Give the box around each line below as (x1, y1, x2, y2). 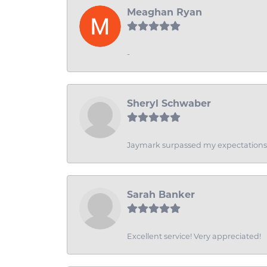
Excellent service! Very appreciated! (127, 232, 261, 241)
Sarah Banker (127, 189, 195, 201)
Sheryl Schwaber (127, 98, 211, 110)
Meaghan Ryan (127, 7, 202, 18)
